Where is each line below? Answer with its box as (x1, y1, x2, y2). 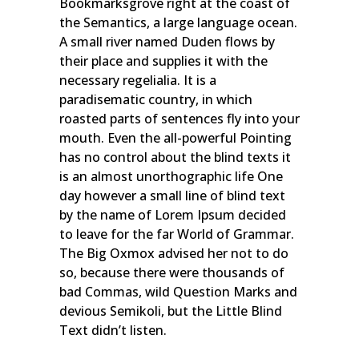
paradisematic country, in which (59, 91, 252, 109)
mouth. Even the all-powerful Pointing (59, 129, 292, 147)
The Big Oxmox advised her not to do (59, 244, 288, 263)
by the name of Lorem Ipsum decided (59, 206, 286, 224)
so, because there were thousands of (59, 264, 284, 282)
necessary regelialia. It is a (59, 71, 216, 90)
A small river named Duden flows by (59, 33, 275, 51)
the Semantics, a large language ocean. (59, 14, 297, 32)
